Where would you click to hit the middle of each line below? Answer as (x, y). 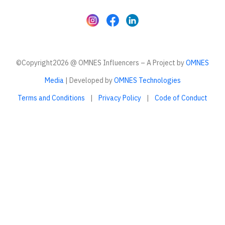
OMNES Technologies (147, 80)
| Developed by (89, 80)
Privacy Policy (120, 98)
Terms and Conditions (51, 98)
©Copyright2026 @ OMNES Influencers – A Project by (101, 63)
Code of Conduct (181, 98)
